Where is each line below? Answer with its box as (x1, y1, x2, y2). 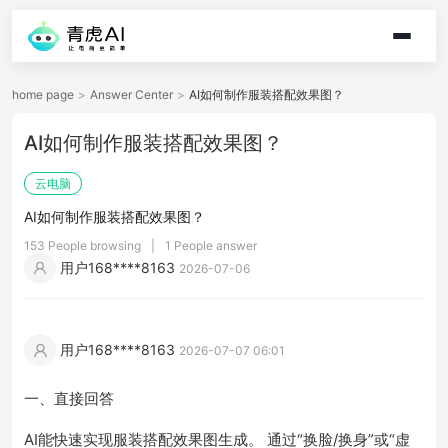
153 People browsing (24, 238, 141, 253)
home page (12, 87, 74, 102)
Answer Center (90, 87, 173, 102)
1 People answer (165, 238, 257, 253)
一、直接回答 (24, 389, 114, 408)
